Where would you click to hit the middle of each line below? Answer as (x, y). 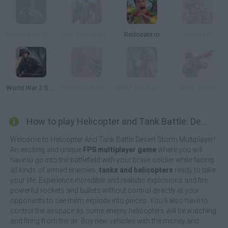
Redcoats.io (142, 34)
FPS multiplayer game (120, 150)
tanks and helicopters (136, 170)
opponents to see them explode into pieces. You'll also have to (109, 201)
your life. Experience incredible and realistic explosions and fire (109, 180)
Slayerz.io (197, 34)
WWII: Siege (197, 88)
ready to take (194, 170)
